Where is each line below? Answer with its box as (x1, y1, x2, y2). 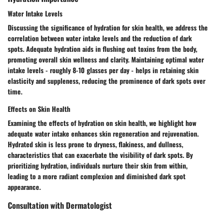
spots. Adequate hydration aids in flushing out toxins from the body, (8, 43, 197, 54)
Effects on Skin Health (8, 103, 70, 114)
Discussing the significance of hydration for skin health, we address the (8, 22, 208, 32)
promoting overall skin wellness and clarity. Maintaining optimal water (8, 54, 204, 64)
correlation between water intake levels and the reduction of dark (8, 32, 192, 43)
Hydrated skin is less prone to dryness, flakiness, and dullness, (8, 139, 183, 149)
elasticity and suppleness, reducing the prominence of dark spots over (8, 75, 205, 86)
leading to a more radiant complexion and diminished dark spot (8, 170, 186, 181)
